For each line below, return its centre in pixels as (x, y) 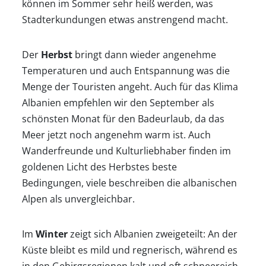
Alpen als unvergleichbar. (78, 199)
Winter (51, 234)
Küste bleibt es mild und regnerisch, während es (129, 250)
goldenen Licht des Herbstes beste (99, 167)
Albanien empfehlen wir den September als (118, 102)
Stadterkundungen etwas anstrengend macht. (125, 19)
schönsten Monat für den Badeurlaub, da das (123, 118)
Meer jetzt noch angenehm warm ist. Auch (116, 134)
